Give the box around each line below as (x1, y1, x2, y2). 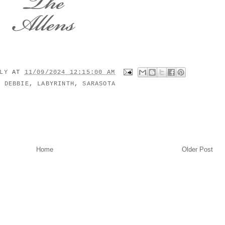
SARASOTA (82, 80, 116, 87)
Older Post (182, 146, 213, 153)
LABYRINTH (37, 80, 74, 87)
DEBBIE (4, 80, 29, 87)
